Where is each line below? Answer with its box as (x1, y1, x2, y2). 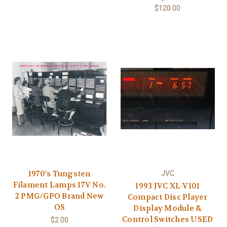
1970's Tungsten (28, 168, 91, 179)
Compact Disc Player (127, 192, 208, 202)
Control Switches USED (122, 214, 213, 224)
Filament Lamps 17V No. (13, 179, 106, 190)
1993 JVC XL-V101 (135, 180, 200, 191)
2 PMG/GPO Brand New (15, 191, 104, 201)
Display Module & (133, 203, 202, 213)
